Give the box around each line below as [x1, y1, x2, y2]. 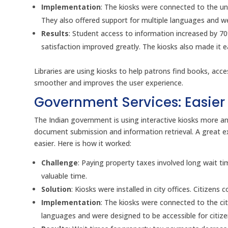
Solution [41, 184, 72, 194]
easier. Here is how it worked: [34, 138, 132, 149]
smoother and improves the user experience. [34, 78, 184, 88]
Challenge [41, 158, 78, 168]
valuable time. [41, 171, 88, 181]
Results [41, 28, 69, 39]
